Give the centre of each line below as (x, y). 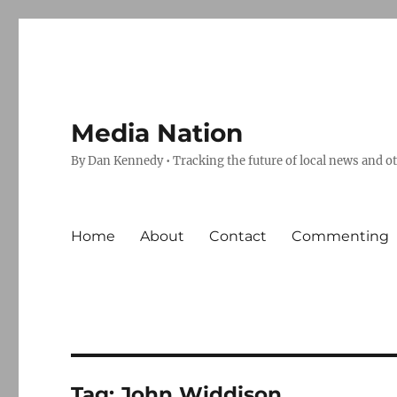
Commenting (341, 236)
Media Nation (157, 133)
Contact (238, 236)
